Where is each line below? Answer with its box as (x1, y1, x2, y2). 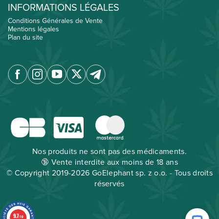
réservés (94, 178, 125, 189)
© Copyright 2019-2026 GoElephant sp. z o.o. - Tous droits (6, 168, 213, 178)
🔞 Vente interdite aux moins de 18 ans (41, 157, 178, 167)
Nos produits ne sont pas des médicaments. (32, 146, 187, 156)
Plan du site (8, 33, 43, 42)
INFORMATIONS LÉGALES (8, 1, 119, 14)
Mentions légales (8, 24, 59, 33)
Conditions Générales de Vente (8, 16, 103, 25)
